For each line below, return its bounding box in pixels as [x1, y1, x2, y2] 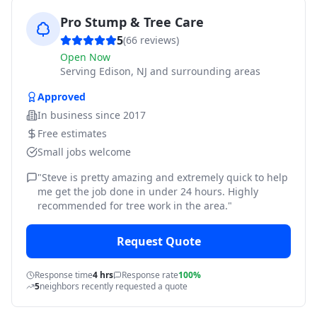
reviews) [137, 33, 179, 47]
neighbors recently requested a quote [40, 280, 188, 292]
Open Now [60, 50, 110, 64]
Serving [60, 64, 99, 78]
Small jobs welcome [38, 145, 131, 158]
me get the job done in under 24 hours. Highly [38, 185, 258, 198]
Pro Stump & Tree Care [60, 13, 204, 30]
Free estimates [38, 127, 107, 140]
